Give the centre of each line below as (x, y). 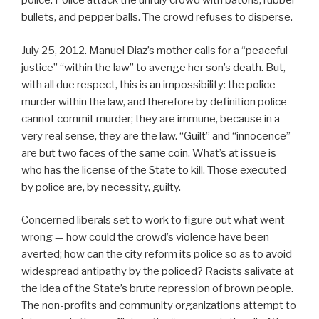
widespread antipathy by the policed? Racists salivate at (158, 272)
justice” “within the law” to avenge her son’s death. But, (153, 67)
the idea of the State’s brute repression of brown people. (157, 289)
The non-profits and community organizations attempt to (159, 306)
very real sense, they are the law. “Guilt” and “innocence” (156, 136)
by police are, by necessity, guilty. (101, 187)
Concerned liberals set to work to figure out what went (153, 220)
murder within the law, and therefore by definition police (154, 101)
